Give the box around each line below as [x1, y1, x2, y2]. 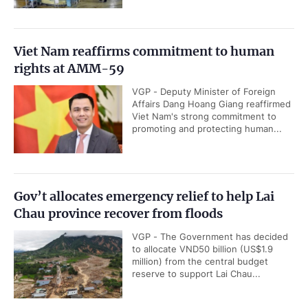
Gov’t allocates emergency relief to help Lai [14, 188, 274, 205]
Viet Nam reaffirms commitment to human [14, 43, 274, 60]
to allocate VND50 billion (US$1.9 [132, 243, 273, 255]
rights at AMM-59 [14, 60, 124, 77]
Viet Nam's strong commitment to [132, 111, 276, 122]
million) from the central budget [132, 256, 268, 267]
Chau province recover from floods [14, 206, 223, 222]
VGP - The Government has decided [132, 231, 288, 243]
